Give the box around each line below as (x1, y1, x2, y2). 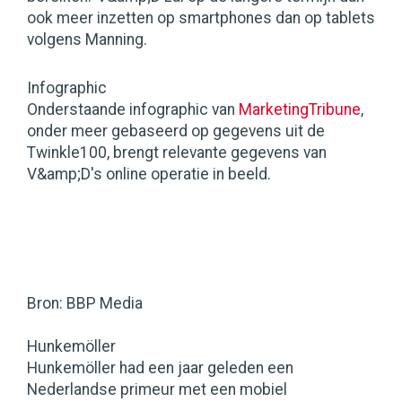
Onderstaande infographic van (27, 100, 239, 119)
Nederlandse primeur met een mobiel (27, 380, 287, 399)
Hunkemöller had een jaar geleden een (27, 359, 293, 378)
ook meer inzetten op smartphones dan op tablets (27, 9, 375, 28)
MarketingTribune (239, 100, 361, 119)
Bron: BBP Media (27, 294, 143, 313)
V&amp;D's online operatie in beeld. (27, 165, 271, 184)
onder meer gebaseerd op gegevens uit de (27, 122, 325, 141)
